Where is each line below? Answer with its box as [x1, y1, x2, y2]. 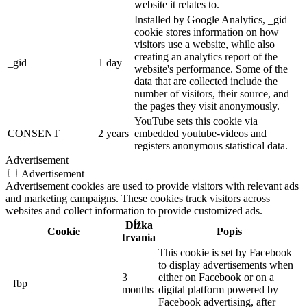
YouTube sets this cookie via [134, 115, 258, 127]
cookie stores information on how [134, 26, 279, 38]
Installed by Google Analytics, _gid [134, 14, 287, 26]
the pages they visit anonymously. [134, 100, 280, 112]
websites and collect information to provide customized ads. [5, 205, 262, 217]
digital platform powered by [158, 284, 278, 296]
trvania [122, 232, 156, 244]
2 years [98, 127, 129, 140]
